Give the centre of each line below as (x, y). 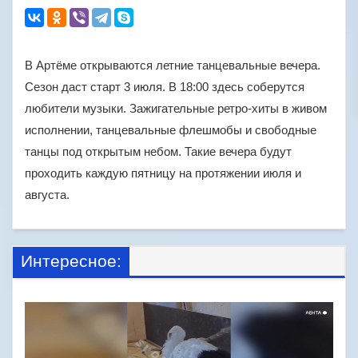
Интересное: (71, 261)
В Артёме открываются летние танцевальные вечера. (173, 65)
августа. (47, 195)
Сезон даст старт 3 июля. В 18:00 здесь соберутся (165, 87)
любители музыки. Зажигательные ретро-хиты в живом (176, 108)
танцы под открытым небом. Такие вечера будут (158, 151)
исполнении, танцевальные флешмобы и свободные (171, 130)
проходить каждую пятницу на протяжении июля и (163, 173)
